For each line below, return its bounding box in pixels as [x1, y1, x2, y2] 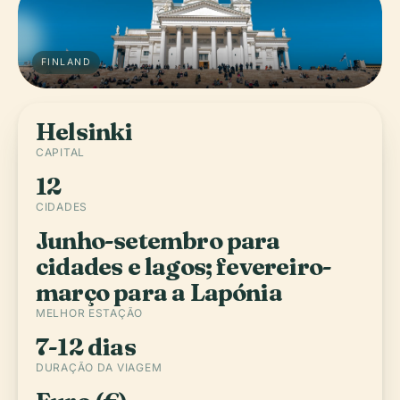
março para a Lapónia [36, 278, 282, 307]
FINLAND [41, 56, 92, 68]
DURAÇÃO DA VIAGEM [36, 361, 162, 374]
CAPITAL [36, 146, 86, 159]
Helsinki [36, 117, 133, 146]
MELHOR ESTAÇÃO [36, 306, 144, 320]
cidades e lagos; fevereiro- [36, 252, 332, 281]
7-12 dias [36, 332, 136, 362]
